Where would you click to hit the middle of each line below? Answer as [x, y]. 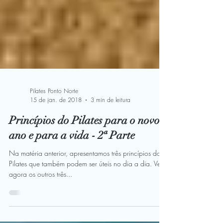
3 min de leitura [111, 160]
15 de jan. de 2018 [56, 160]
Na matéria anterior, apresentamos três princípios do [85, 213]
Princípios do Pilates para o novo [84, 180]
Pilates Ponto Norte [54, 151]
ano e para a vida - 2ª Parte [72, 195]
